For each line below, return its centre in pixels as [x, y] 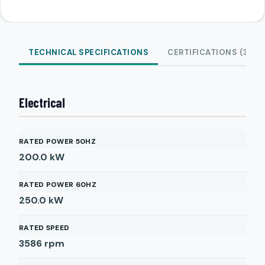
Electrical [42, 102]
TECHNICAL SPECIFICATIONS [88, 52]
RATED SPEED [44, 228]
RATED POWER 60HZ [58, 185]
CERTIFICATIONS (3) [209, 52]
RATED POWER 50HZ [57, 141]
